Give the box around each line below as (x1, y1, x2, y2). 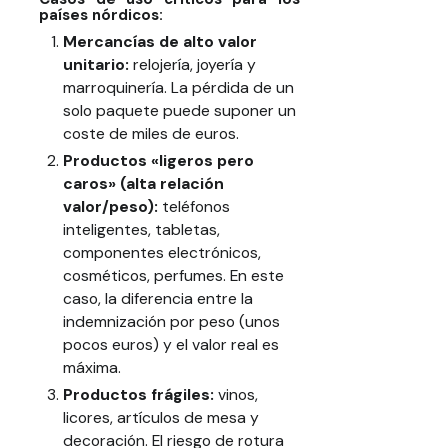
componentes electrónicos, (62, 242, 261, 264)
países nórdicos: (39, 4, 164, 25)
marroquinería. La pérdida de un (62, 77, 294, 99)
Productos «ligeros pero (62, 150, 254, 172)
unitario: (62, 54, 129, 76)
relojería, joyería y (128, 54, 256, 76)
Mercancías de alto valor (62, 31, 257, 53)
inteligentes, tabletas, (62, 219, 220, 241)
